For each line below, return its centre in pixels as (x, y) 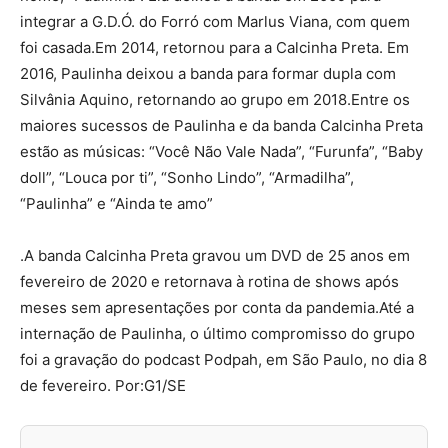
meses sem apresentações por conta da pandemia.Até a (217, 307)
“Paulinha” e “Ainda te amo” (116, 203)
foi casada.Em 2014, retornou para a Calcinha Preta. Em (214, 47)
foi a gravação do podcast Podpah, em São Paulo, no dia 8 (223, 359)
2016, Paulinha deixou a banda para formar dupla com (208, 73)
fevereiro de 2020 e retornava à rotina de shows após (209, 281)
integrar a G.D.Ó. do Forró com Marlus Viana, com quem (215, 21)
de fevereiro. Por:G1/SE (103, 385)
